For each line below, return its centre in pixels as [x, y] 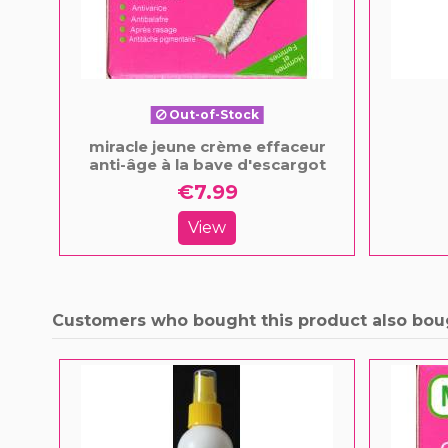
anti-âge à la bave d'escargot [207, 165]
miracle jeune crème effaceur [207, 147]
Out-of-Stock [212, 115]
